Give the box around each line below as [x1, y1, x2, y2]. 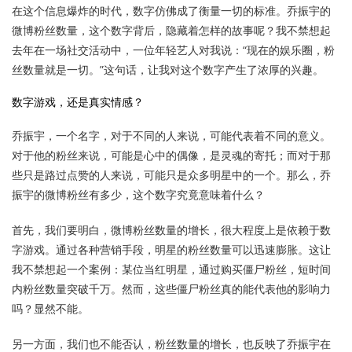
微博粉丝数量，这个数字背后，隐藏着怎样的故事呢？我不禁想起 [12, 23, 331, 38]
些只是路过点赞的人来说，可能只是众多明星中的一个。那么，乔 [12, 167, 331, 182]
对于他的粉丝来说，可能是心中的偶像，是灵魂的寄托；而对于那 [12, 148, 331, 163]
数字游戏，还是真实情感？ [12, 94, 144, 110]
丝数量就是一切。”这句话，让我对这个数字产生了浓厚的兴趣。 [12, 62, 324, 77]
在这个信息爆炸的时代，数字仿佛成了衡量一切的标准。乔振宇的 [12, 3, 331, 18]
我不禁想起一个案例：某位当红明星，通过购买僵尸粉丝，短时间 [12, 262, 331, 277]
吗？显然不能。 [12, 301, 89, 316]
